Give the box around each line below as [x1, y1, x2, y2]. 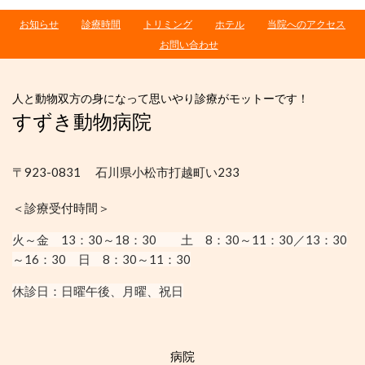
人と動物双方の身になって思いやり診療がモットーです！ [12, 91, 309, 106]
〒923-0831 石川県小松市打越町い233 [12, 165, 240, 180]
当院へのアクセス [267, 18, 345, 31]
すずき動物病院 [12, 109, 152, 134]
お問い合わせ [159, 38, 218, 51]
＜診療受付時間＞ [12, 200, 122, 216]
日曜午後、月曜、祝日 [61, 284, 183, 299]
